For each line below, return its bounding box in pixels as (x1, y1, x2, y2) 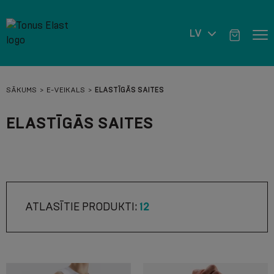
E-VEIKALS (46, 86, 85, 94)
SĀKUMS (6, 86, 37, 94)
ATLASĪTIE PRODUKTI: (25, 200, 139, 213)
